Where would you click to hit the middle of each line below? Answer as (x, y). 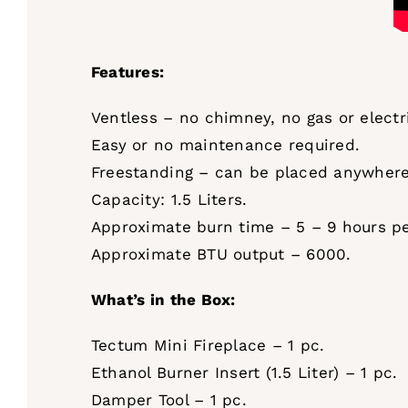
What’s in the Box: (163, 299)
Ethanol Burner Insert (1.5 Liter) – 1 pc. (244, 372)
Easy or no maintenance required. (225, 144)
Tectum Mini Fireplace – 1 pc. (208, 345)
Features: (127, 71)
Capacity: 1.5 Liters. (169, 199)
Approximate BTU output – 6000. (221, 254)
